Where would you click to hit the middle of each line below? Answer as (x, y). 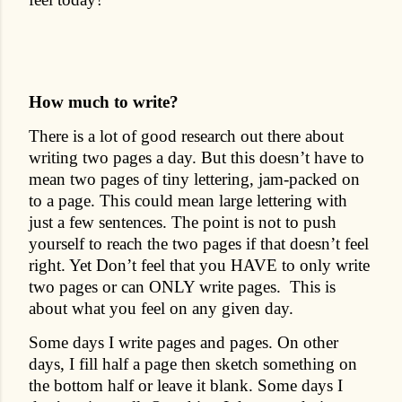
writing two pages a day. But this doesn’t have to (197, 157)
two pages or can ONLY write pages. (157, 286)
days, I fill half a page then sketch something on (193, 363)
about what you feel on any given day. (161, 308)
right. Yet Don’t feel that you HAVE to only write (199, 265)
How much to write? (104, 101)
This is (313, 286)
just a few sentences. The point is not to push (183, 222)
